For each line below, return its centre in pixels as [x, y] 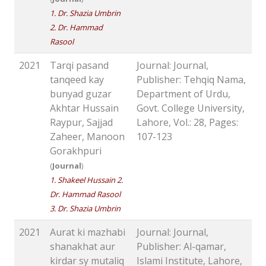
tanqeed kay [77, 80]
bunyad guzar [81, 94]
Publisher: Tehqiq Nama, [191, 80]
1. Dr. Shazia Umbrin [85, 13]
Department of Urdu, [183, 94]
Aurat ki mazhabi [88, 232]
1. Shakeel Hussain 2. [86, 180]
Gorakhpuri [76, 151]
